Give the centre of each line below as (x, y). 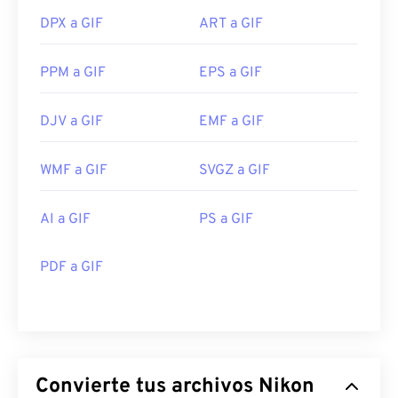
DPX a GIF (72, 24)
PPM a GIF (73, 73)
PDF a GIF (72, 268)
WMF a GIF (74, 171)
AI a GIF (65, 220)
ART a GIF (231, 24)
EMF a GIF (231, 122)
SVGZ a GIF (235, 171)
